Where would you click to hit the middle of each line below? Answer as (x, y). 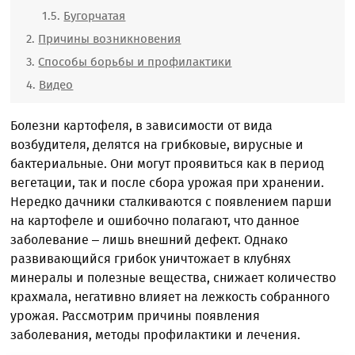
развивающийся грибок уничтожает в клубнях (151, 259)
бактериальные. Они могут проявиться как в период (168, 164)
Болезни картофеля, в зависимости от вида (142, 126)
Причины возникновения (110, 39)
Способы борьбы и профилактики (135, 62)
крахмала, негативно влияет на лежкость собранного (170, 297)
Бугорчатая (95, 16)
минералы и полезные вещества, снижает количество (174, 278)
